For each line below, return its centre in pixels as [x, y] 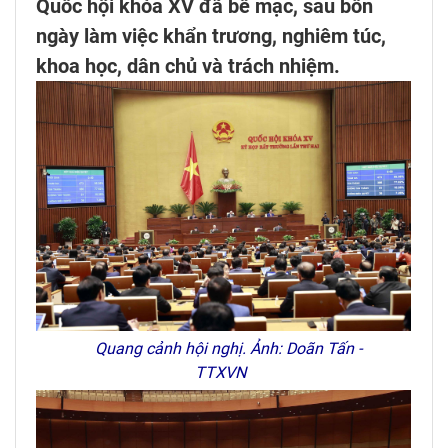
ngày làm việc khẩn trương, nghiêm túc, [211, 36]
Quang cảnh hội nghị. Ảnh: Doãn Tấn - [224, 348]
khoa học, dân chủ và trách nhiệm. [188, 66]
